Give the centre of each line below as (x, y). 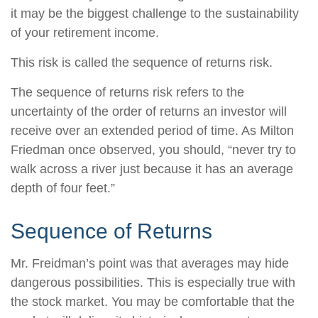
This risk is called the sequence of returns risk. (142, 62)
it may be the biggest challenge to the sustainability (155, 13)
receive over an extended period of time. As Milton (152, 131)
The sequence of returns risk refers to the (127, 92)
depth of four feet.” (63, 188)
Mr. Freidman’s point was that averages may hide (150, 263)
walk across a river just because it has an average (152, 169)
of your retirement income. (85, 33)
